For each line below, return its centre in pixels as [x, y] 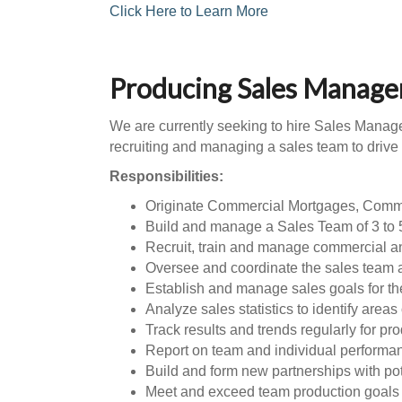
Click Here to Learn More [189, 11]
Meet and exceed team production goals [272, 392]
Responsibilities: [166, 176]
